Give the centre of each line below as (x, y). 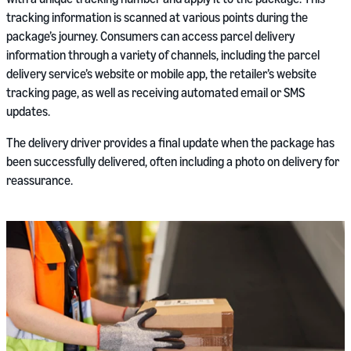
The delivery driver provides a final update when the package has (170, 143)
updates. (28, 111)
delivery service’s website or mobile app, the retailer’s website (161, 74)
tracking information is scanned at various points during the (157, 17)
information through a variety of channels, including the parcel (163, 55)
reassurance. (40, 180)
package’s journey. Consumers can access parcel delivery (150, 36)
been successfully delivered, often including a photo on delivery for (173, 161)
